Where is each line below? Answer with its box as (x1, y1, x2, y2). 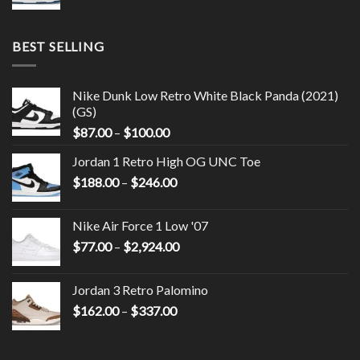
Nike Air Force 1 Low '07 (72, 218, 208, 234)
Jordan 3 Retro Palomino (72, 282, 208, 298)
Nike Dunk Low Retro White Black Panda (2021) (72, 88, 338, 104)
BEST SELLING (12, 38, 104, 54)
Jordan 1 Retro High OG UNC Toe (72, 153, 260, 170)
